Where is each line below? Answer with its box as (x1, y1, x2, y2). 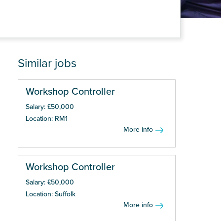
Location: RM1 (26, 114, 68, 123)
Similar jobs (18, 56, 76, 71)
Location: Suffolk (26, 190, 75, 198)
